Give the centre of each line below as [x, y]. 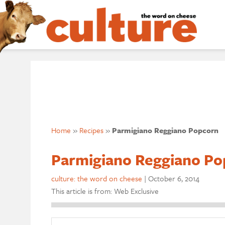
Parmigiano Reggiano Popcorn [165, 130]
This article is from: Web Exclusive [105, 191]
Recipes [91, 130]
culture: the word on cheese [96, 178]
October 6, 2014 [174, 178]
